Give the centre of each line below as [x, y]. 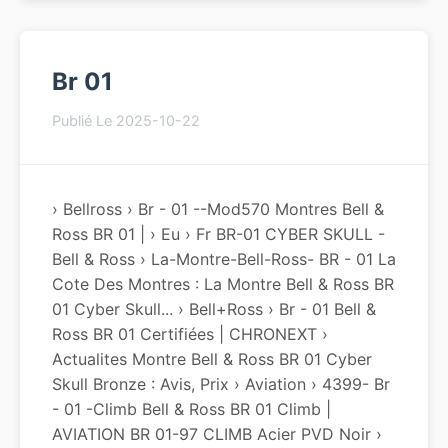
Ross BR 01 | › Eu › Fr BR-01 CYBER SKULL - [218, 234]
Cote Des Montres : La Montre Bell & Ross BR [223, 284]
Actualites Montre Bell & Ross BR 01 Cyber [212, 359]
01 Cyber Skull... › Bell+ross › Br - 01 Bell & [214, 309]
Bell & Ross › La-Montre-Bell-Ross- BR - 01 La [224, 259]
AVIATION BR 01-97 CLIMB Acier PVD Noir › [217, 434]
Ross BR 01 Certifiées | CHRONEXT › [190, 334]
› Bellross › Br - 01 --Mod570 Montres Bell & [218, 209]
